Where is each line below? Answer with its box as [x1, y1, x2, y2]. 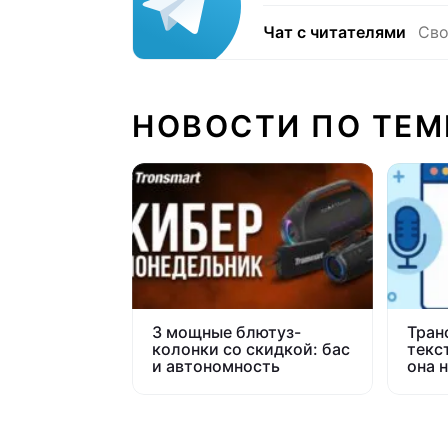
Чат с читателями [263, 22, 406, 43]
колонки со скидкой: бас [152, 339, 350, 360]
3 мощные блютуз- [152, 322, 301, 343]
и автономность [152, 356, 280, 377]
